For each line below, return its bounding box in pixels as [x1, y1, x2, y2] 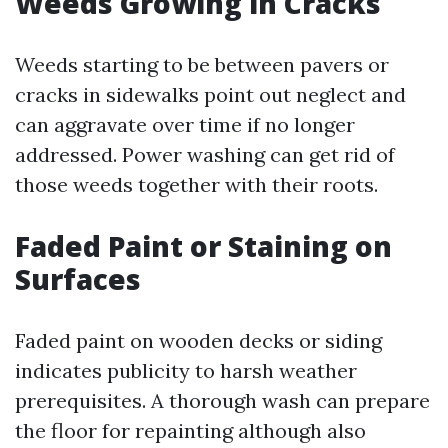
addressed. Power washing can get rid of [15, 142, 395, 167]
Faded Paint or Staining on [15, 227, 392, 265]
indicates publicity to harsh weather [15, 358, 357, 383]
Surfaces [15, 260, 141, 298]
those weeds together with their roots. [15, 172, 378, 197]
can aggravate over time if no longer [15, 112, 355, 137]
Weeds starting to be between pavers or [15, 52, 389, 77]
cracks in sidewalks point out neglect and [15, 82, 406, 107]
